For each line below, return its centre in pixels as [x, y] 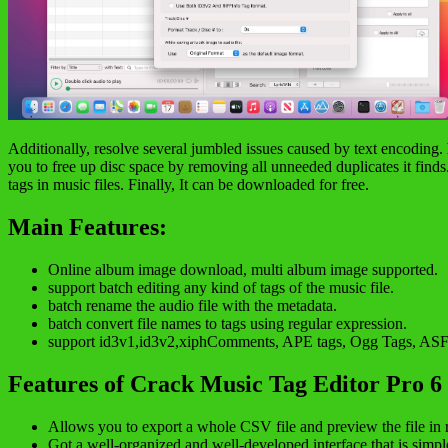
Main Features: [87, 227]
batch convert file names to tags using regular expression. [227, 324]
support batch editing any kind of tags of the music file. [221, 288]
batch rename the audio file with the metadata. [192, 306]
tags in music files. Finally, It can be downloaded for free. [188, 185]
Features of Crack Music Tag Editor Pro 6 [225, 384]
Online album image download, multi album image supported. [243, 270]
